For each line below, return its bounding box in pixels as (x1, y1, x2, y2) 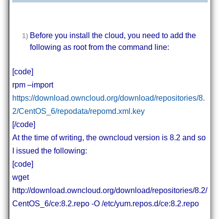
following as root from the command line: (29, 43, 169, 51)
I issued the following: (12, 146, 87, 155)
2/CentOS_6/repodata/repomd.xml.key (12, 107, 145, 115)
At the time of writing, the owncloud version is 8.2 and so (12, 133, 206, 142)
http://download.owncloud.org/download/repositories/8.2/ (12, 186, 207, 195)
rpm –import (12, 80, 53, 89)
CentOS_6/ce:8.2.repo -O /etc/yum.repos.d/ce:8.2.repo (12, 199, 199, 208)
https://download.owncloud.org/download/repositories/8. (12, 93, 205, 102)
